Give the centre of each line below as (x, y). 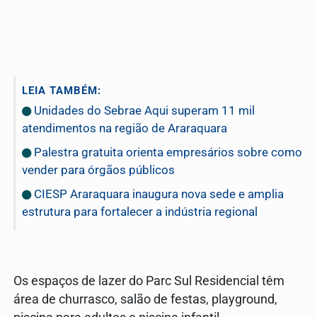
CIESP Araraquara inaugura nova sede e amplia (157, 194)
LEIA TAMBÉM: (62, 91)
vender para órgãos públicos (98, 170)
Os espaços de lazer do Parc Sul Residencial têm (149, 281)
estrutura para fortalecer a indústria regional (140, 212)
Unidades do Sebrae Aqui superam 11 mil (143, 111)
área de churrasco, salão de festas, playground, (145, 299)
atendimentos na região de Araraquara (125, 128)
